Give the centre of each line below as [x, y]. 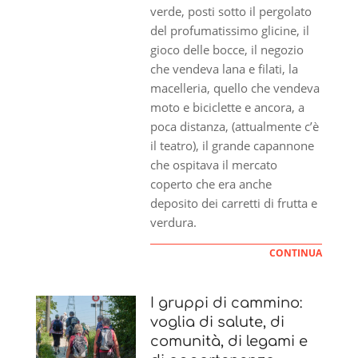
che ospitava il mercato [214, 164]
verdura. [174, 222]
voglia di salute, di [218, 322]
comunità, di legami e [229, 341]
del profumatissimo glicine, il [230, 30]
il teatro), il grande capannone [233, 145]
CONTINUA [296, 253]
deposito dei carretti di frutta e [234, 203]
